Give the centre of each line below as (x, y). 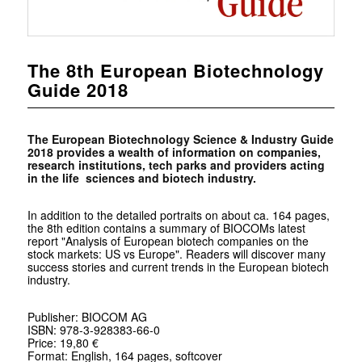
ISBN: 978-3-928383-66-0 (93, 330)
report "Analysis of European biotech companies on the (168, 241)
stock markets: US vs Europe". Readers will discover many (176, 254)
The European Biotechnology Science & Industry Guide (180, 139)
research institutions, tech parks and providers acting (176, 165)
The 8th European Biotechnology (175, 71)
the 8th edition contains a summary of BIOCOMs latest (166, 228)
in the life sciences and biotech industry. (141, 178)
